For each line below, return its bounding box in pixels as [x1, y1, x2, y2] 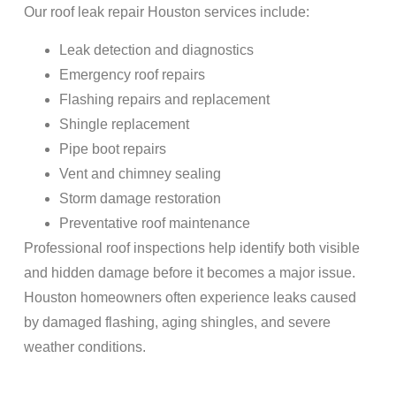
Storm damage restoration [58, 190, 221, 206]
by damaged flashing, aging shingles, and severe [23, 314, 331, 330]
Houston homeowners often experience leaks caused [23, 289, 356, 305]
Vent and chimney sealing [58, 165, 221, 181]
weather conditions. [23, 339, 146, 354]
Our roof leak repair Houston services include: [23, 4, 309, 20]
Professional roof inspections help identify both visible [23, 240, 360, 255]
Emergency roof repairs [58, 66, 205, 82]
